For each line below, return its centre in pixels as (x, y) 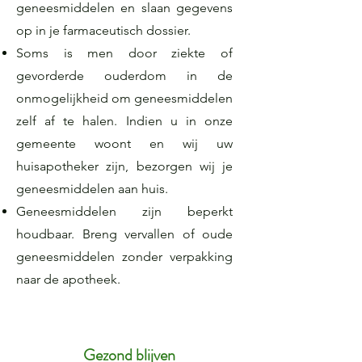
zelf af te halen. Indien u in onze (124, 121)
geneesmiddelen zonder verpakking (124, 257)
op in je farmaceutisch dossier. (105, 30)
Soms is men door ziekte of (124, 53)
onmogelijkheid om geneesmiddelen (124, 98)
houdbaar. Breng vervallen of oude (124, 234)
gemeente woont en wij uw (124, 143)
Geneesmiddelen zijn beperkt (124, 211)
